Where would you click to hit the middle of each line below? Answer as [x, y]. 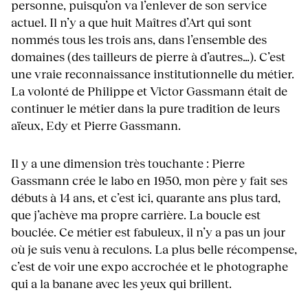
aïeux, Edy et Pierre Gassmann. [96, 125]
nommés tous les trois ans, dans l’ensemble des [139, 40]
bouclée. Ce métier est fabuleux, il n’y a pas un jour [148, 232]
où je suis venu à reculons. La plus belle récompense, [154, 249]
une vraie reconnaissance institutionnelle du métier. [153, 74]
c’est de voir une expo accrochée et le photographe [150, 266]
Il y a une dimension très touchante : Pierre [128, 163]
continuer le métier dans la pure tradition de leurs [145, 108]
